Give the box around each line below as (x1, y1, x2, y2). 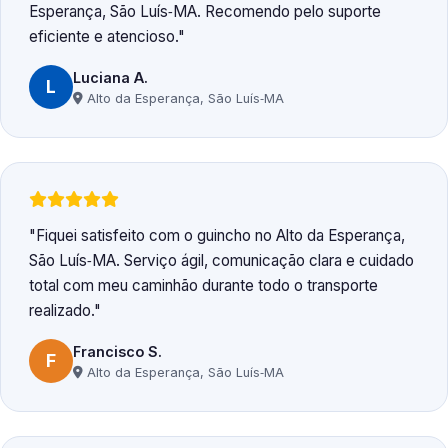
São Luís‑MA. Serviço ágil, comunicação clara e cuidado (29, 251, 414, 271)
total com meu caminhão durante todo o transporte (29, 276, 378, 296)
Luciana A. (73, 68, 148, 86)
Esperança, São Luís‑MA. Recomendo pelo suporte (29, 2, 381, 22)
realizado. (29, 301, 94, 321)
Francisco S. (73, 342, 162, 360)
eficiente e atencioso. (29, 27, 178, 47)
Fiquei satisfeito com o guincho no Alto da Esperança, (36, 226, 405, 246)
